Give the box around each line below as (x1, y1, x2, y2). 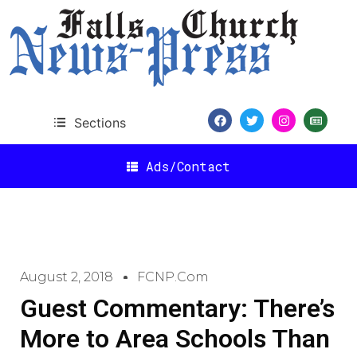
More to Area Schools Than (20, 324, 330, 354)
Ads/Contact (146, 157, 230, 175)
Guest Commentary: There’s (20, 293, 335, 324)
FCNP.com (137, 269, 209, 284)
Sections (73, 114, 126, 131)
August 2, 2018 (20, 269, 113, 284)
